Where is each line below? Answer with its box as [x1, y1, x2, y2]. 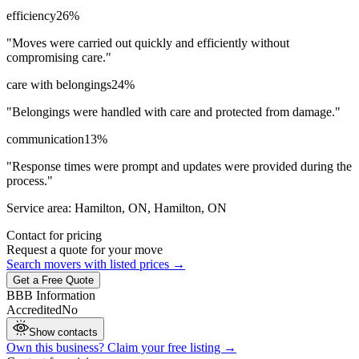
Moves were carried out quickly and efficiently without [12, 35, 289, 50]
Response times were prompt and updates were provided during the [12, 159, 352, 173]
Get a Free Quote [13, 273, 94, 286]
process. [6, 173, 47, 188]
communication [6, 131, 84, 146]
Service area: [6, 200, 71, 215]
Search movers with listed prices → [6, 256, 185, 271]
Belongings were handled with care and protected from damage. [12, 104, 335, 119]
